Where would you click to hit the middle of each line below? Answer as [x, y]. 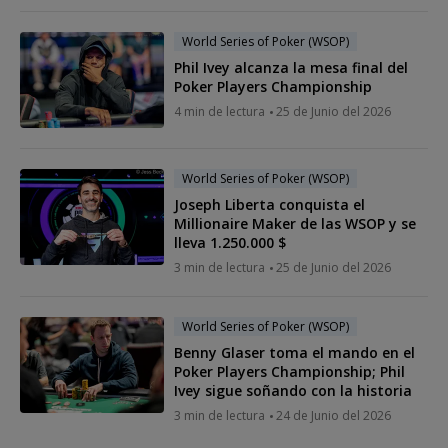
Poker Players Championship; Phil [289, 371]
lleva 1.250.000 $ [230, 242]
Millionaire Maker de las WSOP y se [295, 223]
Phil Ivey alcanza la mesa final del [291, 67]
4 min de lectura [219, 111]
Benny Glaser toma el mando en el [294, 352]
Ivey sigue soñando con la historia [293, 390]
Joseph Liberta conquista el [269, 204]
